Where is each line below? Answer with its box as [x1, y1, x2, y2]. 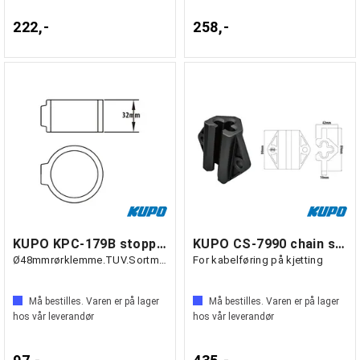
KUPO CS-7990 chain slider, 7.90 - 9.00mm [335, 236, 345, 252]
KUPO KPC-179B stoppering [156, 236, 166, 252]
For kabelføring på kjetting [193, 254, 323, 266]
